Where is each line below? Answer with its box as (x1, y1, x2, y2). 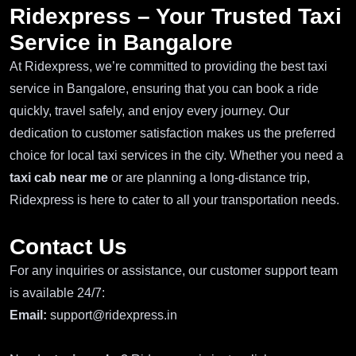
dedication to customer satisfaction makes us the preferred (10, 126, 335, 140)
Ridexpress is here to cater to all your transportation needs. (10, 192, 339, 207)
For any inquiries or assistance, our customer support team (10, 263, 338, 277)
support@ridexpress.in (47, 308, 177, 322)
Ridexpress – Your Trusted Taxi (10, 3, 342, 29)
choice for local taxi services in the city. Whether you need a (10, 148, 343, 162)
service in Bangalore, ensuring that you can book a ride (10, 81, 319, 95)
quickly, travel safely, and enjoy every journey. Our (10, 103, 289, 118)
